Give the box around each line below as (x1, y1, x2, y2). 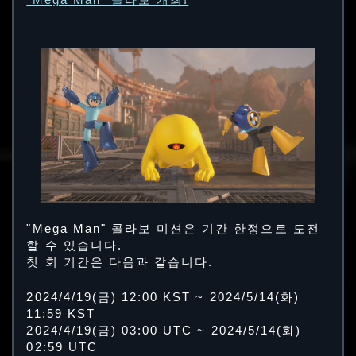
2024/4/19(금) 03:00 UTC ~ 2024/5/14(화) (26, 324, 302, 338)
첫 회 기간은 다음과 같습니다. (26, 255, 214, 269)
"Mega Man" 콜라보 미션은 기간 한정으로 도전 (26, 222, 320, 235)
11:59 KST (26, 308, 95, 321)
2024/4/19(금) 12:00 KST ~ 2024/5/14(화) (26, 291, 300, 304)
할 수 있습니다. (26, 238, 122, 252)
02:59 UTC (26, 341, 98, 354)
